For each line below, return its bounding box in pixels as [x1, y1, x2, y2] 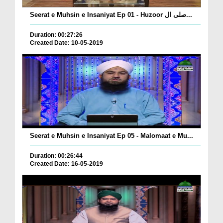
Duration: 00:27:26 [30, 31, 83, 39]
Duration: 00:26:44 [30, 152, 83, 160]
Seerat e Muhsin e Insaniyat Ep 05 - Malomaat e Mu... [30, 132, 193, 140]
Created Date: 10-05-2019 [30, 39, 103, 47]
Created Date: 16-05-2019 [30, 160, 103, 168]
